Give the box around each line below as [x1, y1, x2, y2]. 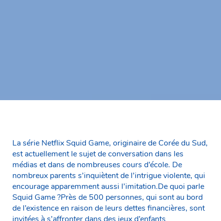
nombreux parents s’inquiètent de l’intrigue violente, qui [12, 170, 205, 181]
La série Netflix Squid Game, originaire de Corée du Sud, [12, 137, 208, 148]
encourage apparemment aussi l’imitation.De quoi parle [12, 181, 204, 192]
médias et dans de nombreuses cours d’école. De [12, 159, 182, 170]
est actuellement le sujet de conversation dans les [12, 148, 184, 159]
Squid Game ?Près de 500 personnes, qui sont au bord [12, 191, 203, 203]
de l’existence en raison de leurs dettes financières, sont [12, 202, 205, 214]
